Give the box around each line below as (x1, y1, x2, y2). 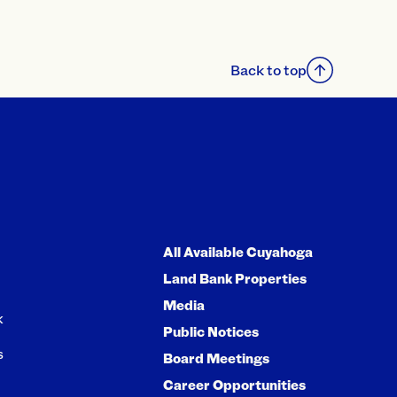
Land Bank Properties (163, 269, 307, 288)
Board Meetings (163, 349, 269, 368)
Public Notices (163, 323, 259, 341)
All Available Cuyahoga (163, 243, 313, 261)
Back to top (230, 59, 307, 79)
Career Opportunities (163, 376, 306, 394)
